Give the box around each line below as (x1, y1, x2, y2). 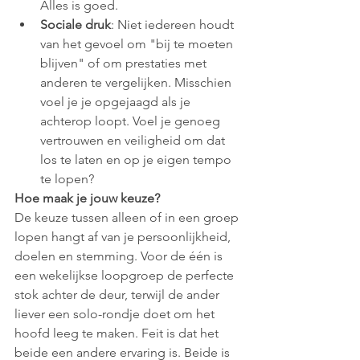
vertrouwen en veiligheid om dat (40, 132, 228, 148)
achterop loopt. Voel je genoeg (40, 112, 223, 129)
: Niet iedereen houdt (111, 16, 237, 32)
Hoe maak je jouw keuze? (14, 190, 160, 206)
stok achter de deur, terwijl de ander (14, 286, 223, 302)
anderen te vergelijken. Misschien (40, 74, 235, 90)
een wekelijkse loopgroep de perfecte (14, 267, 237, 283)
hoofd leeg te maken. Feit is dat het (14, 325, 222, 341)
